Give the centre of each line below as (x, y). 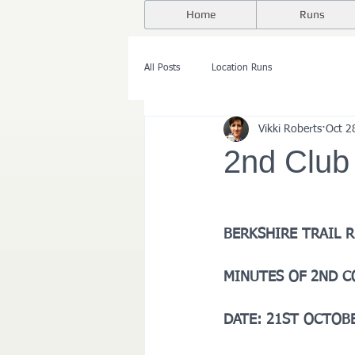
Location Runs (242, 68)
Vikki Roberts (290, 129)
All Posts (162, 68)
